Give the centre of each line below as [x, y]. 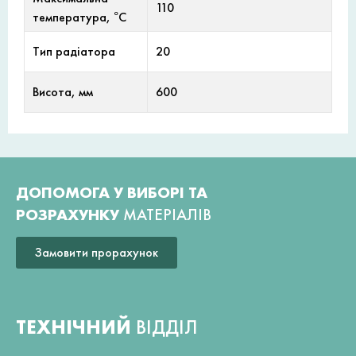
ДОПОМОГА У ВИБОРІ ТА [112, 192]
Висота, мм [63, 91]
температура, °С [79, 17]
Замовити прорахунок [97, 253]
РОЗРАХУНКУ [70, 214]
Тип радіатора [74, 51]
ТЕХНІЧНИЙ [76, 327]
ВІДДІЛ [167, 327]
